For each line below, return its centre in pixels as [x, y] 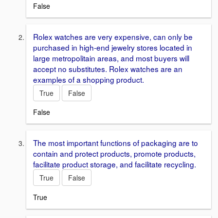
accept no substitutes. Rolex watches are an [108, 68]
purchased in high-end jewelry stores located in [113, 47]
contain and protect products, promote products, [114, 154]
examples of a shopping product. [89, 79]
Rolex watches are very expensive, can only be [113, 36]
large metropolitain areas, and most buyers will [111, 58]
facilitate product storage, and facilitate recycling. [115, 164]
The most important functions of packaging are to [116, 143]
